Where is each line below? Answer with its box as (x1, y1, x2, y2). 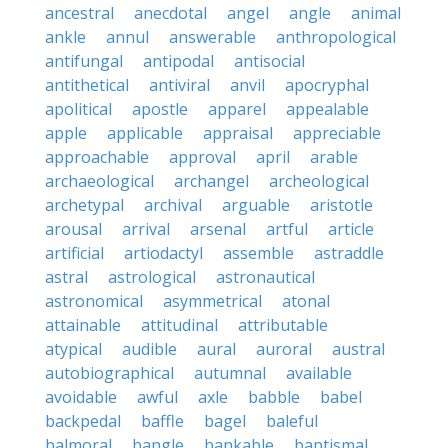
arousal (45, 218, 102, 240)
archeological (269, 170, 369, 192)
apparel (208, 98, 266, 120)
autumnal (194, 362, 266, 384)
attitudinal (141, 314, 218, 336)
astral (45, 266, 88, 288)
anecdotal (134, 2, 207, 24)
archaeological (45, 170, 154, 192)
